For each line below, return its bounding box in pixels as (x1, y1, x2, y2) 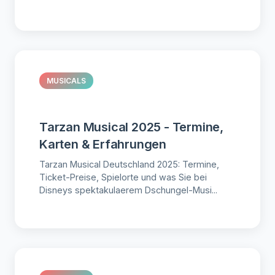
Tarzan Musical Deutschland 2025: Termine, (39, 159, 219, 170)
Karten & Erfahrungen (39, 137, 167, 152)
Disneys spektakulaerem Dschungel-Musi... (39, 185, 217, 196)
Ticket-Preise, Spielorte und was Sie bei (39, 172, 207, 183)
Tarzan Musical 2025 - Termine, (39, 120, 223, 135)
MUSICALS (47, 76, 86, 86)
